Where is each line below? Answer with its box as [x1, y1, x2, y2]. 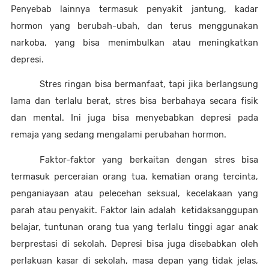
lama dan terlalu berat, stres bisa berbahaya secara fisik [11, 95, 258, 107]
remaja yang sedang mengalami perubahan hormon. [11, 129, 229, 141]
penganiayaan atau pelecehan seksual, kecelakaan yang [11, 187, 258, 199]
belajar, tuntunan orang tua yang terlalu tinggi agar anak [11, 221, 258, 232]
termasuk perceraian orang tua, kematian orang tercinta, [11, 171, 258, 182]
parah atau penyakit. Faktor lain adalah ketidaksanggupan [11, 204, 258, 216]
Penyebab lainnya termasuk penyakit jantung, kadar [11, 3, 258, 14]
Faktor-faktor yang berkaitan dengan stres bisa [40, 154, 258, 165]
